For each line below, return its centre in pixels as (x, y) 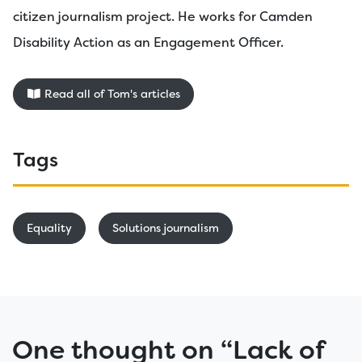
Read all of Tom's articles (110, 94)
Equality (49, 228)
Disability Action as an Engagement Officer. (148, 43)
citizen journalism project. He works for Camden (163, 17)
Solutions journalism (166, 228)
